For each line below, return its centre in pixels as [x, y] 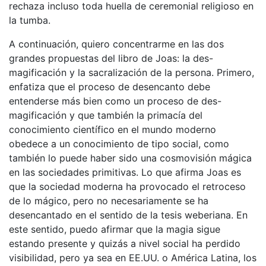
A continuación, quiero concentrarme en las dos [116, 44]
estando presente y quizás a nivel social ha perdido [125, 243]
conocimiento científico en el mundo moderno [113, 129]
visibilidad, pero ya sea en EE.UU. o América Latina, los [133, 257]
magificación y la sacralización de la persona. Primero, [132, 72]
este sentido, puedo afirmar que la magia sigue [115, 229]
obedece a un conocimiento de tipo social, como [119, 143]
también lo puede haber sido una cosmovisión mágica [130, 158]
